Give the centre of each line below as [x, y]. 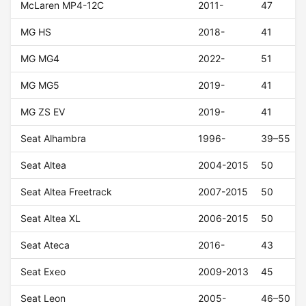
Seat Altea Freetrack [67, 192]
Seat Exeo [43, 272]
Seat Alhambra [54, 139]
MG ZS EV [43, 112]
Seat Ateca [45, 245]
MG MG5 [40, 85]
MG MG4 [40, 59]
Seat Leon [43, 298]
